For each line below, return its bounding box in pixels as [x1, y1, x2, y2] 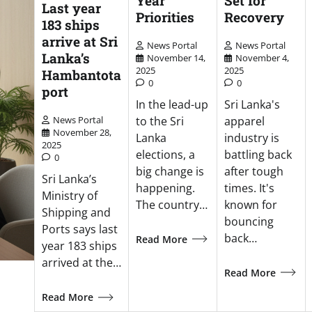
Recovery [224, 8, 284, 26]
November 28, [52, 126, 111, 139]
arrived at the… [41, 255, 121, 271]
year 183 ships [41, 238, 117, 254]
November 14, [146, 51, 205, 64]
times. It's [224, 180, 274, 196]
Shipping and [41, 205, 111, 221]
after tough [224, 163, 283, 179]
